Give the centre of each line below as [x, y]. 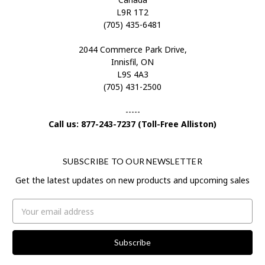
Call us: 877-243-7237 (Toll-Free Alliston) [132, 124]
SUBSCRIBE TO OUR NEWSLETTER [132, 161]
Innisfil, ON [132, 62]
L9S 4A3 [132, 75]
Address [28, 218]
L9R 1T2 [132, 12]
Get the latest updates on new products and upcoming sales [132, 180]
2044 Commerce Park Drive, [132, 50]
